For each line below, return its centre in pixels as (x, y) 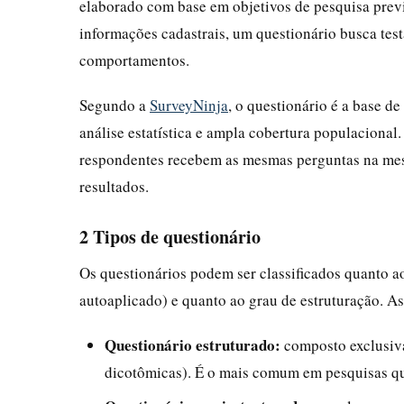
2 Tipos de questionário (170, 236)
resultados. (114, 186)
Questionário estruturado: (193, 344)
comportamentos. (134, 60)
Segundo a (115, 105)
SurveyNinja (189, 105)
